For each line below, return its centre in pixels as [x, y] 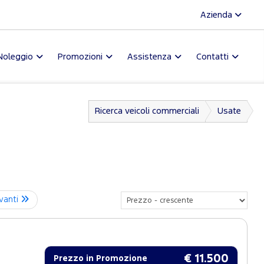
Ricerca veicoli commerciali [147, 111]
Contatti [212, 57]
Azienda [217, 15]
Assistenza [149, 57]
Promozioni [80, 57]
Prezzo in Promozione [101, 259]
